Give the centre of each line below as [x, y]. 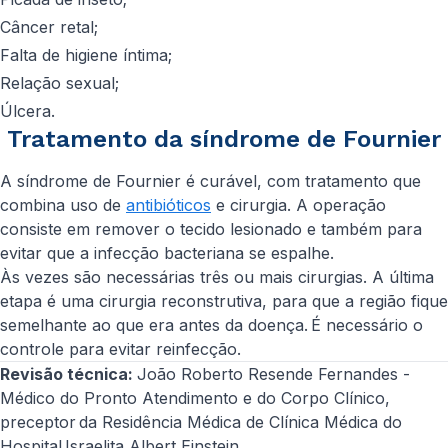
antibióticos [168, 205]
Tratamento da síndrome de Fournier [224, 139]
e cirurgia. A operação [298, 205]
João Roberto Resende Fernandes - [273, 374]
